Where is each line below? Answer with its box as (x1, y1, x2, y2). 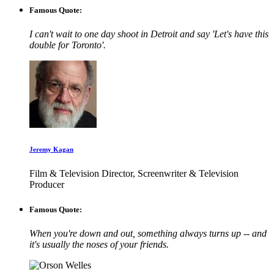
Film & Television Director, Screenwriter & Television (29, 168, 239, 179)
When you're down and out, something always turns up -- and (29, 228, 267, 239)
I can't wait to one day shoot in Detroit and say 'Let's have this (29, 28, 268, 39)
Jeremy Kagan (29, 145, 73, 153)
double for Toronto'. (29, 39, 106, 50)
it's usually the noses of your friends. (29, 239, 169, 250)
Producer (29, 179, 64, 190)
